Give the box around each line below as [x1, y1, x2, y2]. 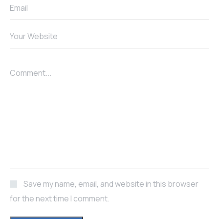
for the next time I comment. [10, 193, 109, 204]
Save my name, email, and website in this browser [23, 178, 198, 190]
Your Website [10, 31, 58, 42]
